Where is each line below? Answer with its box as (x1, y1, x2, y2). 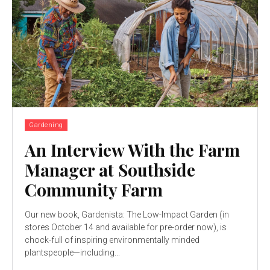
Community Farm (25, 178, 163, 201)
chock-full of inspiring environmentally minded (25, 234, 199, 245)
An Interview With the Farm (25, 138, 240, 161)
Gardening (29, 121, 63, 129)
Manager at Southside (25, 158, 195, 181)
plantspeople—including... (25, 247, 120, 257)
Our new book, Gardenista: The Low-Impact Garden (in (25, 209, 219, 219)
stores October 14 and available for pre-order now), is (25, 222, 227, 232)
